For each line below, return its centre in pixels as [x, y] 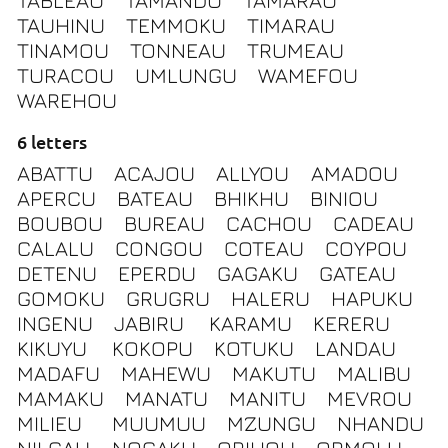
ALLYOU [253, 174]
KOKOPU [153, 349]
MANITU [268, 399]
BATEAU [154, 199]
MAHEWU [165, 374]
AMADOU [355, 174]
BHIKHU [252, 199]
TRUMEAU [296, 50]
